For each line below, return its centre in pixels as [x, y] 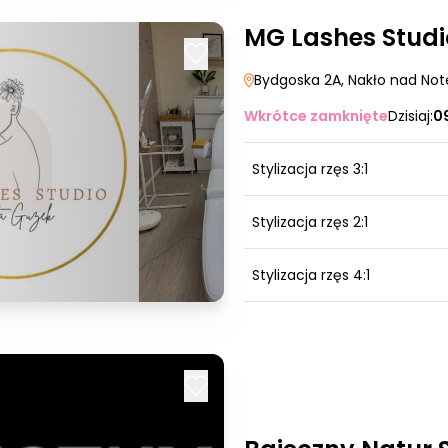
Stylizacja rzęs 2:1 [310, 222]
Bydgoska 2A [297, 80]
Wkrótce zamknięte [316, 116]
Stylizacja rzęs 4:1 [311, 275]
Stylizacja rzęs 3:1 [310, 169]
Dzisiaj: [410, 116]
